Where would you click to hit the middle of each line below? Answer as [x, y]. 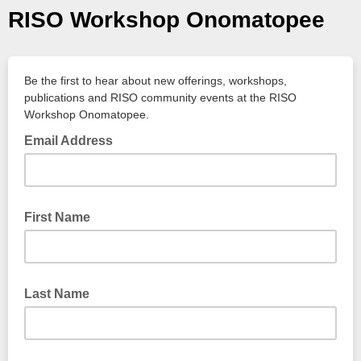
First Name [57, 217]
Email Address [70, 141]
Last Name [57, 294]
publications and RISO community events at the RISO [160, 98]
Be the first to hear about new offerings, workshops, [156, 81]
